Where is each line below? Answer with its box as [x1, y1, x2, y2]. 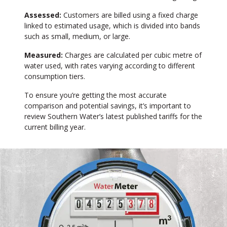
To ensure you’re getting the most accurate [24, 90, 167, 100]
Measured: [24, 50, 63, 60]
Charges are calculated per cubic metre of [63, 50, 202, 60]
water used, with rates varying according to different [24, 60, 195, 70]
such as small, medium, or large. [24, 31, 130, 41]
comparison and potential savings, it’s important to [24, 100, 191, 110]
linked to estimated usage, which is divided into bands [24, 20, 200, 30]
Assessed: [24, 10, 61, 20]
